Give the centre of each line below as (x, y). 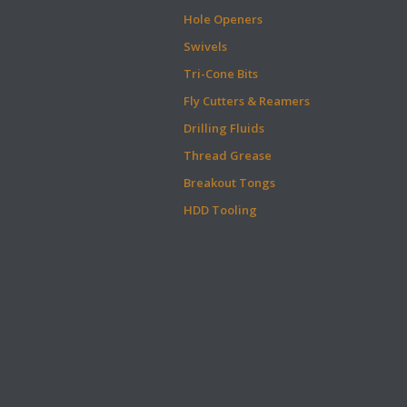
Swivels (205, 46)
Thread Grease (228, 155)
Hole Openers (223, 19)
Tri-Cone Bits (221, 74)
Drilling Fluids (224, 128)
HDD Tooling (220, 210)
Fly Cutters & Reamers (247, 101)
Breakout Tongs (229, 183)
